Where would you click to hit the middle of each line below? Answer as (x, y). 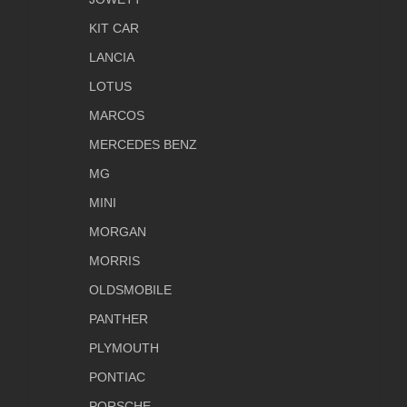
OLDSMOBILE (130, 290)
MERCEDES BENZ (143, 145)
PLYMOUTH (124, 348)
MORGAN (118, 232)
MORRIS (114, 261)
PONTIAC (117, 377)
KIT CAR (114, 29)
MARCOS (117, 116)
